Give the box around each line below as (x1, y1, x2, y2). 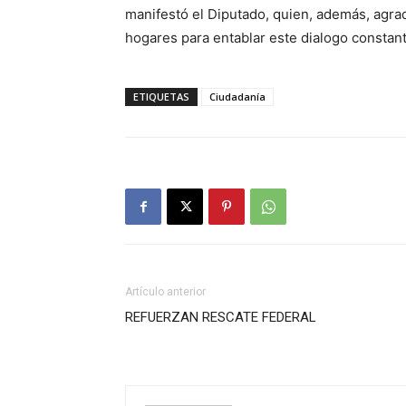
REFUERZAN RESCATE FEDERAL (125, 309, 316, 325)
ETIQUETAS (133, 90, 189, 103)
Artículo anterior (125, 285, 206, 298)
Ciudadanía (209, 90, 266, 103)
